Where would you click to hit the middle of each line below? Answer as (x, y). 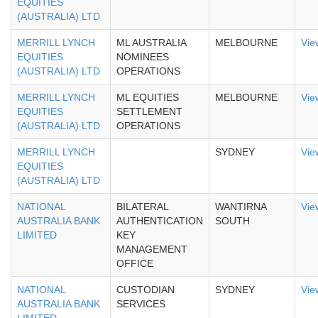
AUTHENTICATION (160, 221)
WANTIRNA (241, 207)
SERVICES (141, 304)
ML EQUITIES (148, 97)
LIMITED (37, 235)
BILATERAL (143, 207)
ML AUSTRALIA (152, 43)
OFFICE (135, 263)
